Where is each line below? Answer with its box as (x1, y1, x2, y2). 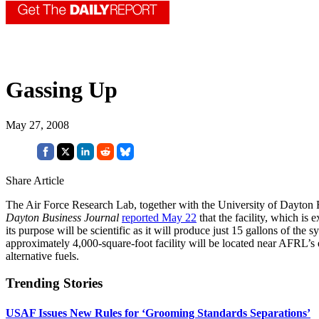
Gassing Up (6, 77, 117, 103)
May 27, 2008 (6, 118, 69, 131)
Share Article (6, 174, 64, 187)
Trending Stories (6, 276, 103, 291)
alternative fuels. (6, 249, 79, 262)
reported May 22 (122, 211, 197, 224)
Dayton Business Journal (6, 211, 119, 224)
